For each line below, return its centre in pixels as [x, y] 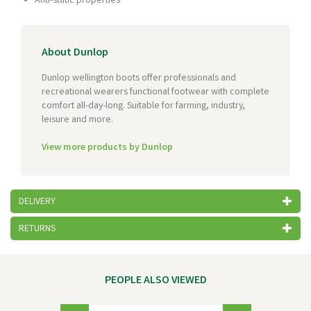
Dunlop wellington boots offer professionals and [139, 78]
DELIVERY [37, 202]
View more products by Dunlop [107, 148]
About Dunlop [75, 53]
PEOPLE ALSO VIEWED [155, 281]
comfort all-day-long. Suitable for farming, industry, [143, 106]
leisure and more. [78, 120]
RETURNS [37, 229]
